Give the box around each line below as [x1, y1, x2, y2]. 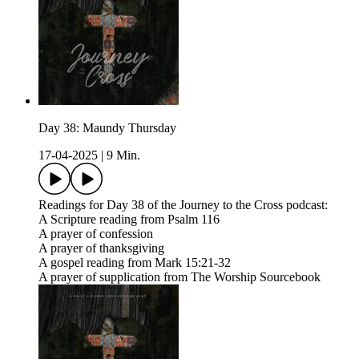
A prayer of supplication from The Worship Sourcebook [38, 270, 321, 284]
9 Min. [107, 148, 140, 163]
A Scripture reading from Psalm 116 [38, 212, 220, 227]
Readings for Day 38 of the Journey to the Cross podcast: [38, 198, 328, 212]
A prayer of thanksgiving [38, 241, 164, 256]
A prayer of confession [38, 227, 153, 241]
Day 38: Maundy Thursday [38, 121, 176, 135]
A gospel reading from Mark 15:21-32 [38, 256, 231, 270]
